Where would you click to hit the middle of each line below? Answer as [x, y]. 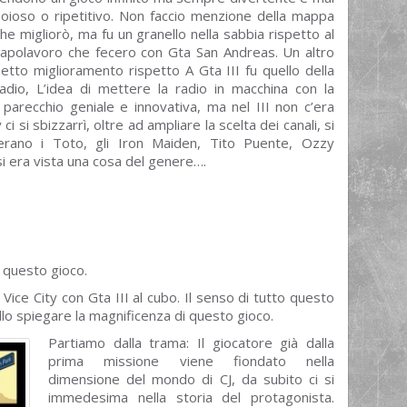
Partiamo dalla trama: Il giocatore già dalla [191, 342]
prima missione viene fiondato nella [191, 361]
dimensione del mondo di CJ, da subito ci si [191, 379]
